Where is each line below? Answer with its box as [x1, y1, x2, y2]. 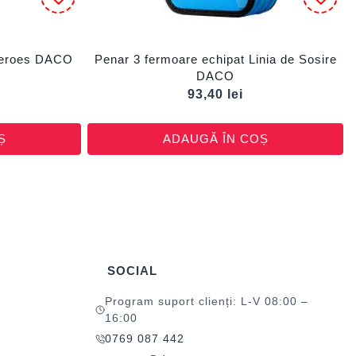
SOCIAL [107, 264, 157, 278]
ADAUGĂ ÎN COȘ [162, 132, 269, 146]
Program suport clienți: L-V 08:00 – [105, 295, 308, 308]
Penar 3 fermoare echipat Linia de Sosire [94, 52, 337, 66]
